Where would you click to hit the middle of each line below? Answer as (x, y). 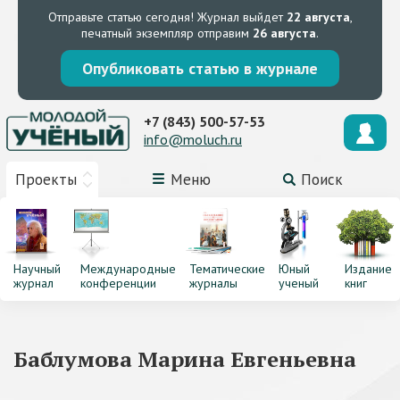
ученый (298, 283)
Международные (128, 269)
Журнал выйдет (240, 17)
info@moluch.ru (193, 139)
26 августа (284, 33)
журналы (213, 283)
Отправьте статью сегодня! (121, 17)
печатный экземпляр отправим (167, 33)
